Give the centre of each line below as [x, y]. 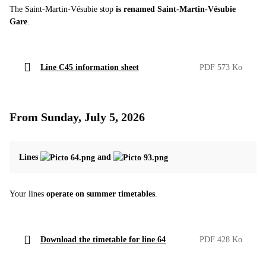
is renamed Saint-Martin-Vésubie [176, 9]
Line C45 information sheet [90, 67]
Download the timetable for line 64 [103, 240]
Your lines [28, 194]
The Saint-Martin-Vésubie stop [63, 9]
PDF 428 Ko [221, 240]
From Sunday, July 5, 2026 [77, 117]
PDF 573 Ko [221, 67]
